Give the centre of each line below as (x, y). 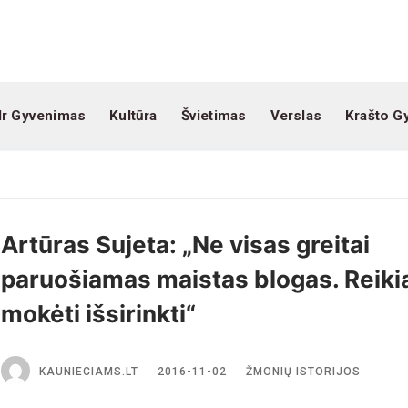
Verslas (296, 116)
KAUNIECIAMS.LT (88, 371)
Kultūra (133, 116)
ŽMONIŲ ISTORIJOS (303, 371)
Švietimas (214, 116)
